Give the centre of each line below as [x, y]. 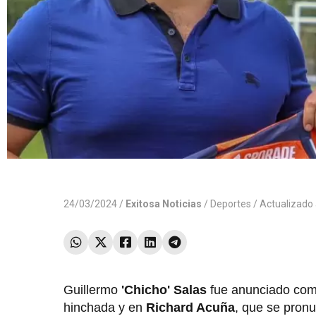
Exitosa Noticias [164, 204]
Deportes [231, 204]
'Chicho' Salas [164, 290]
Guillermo [92, 290]
